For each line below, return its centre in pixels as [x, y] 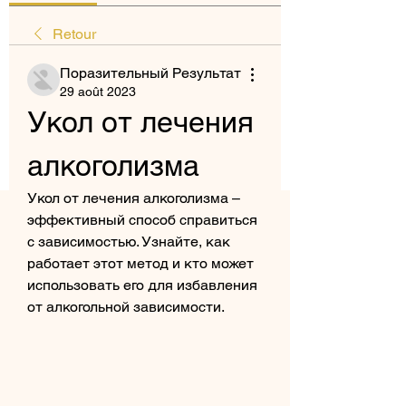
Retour [74, 34]
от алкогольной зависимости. [126, 307]
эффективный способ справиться [142, 220]
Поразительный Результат [150, 73]
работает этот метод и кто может [140, 263]
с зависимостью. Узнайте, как [129, 242]
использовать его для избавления [142, 285]
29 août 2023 [98, 92]
